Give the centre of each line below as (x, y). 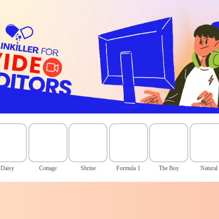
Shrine (88, 168)
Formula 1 (129, 168)
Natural (209, 168)
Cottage (48, 168)
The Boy (169, 168)
